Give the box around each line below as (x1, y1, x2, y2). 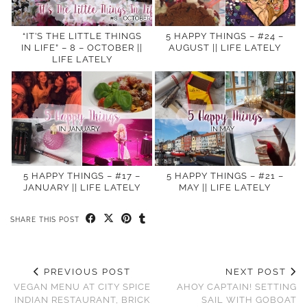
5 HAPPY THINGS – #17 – (23, 171, 140, 182)
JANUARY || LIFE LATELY (23, 182, 140, 193)
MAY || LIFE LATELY (179, 182, 271, 193)
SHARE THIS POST (10, 216, 82, 224)
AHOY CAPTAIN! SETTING (177, 282, 297, 293)
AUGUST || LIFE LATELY (169, 42, 282, 53)
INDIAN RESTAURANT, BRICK (14, 295, 150, 306)
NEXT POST (225, 267, 290, 278)
